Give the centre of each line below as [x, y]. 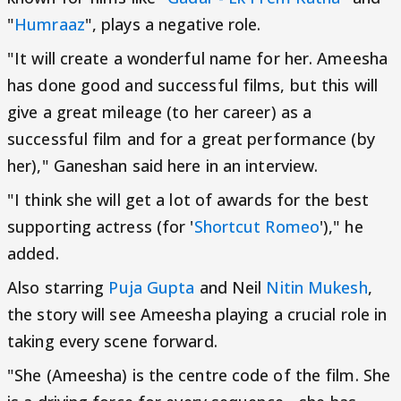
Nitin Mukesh [317, 287]
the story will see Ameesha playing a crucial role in [197, 314]
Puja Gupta [152, 287]
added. [33, 253]
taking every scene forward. [112, 341]
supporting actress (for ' [101, 226]
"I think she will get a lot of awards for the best [188, 200]
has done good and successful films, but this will [192, 85]
